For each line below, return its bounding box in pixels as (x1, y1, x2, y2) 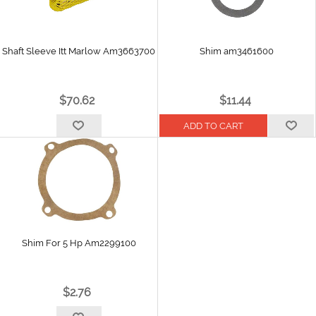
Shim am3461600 (200, 46, 274, 56)
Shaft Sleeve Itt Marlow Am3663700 (2, 46, 155, 56)
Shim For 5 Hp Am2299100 (21, 238, 136, 248)
